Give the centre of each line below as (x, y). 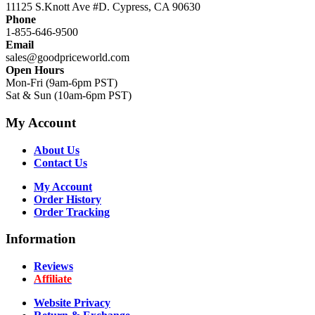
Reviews (53, 266)
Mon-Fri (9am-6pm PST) (62, 83)
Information (41, 239)
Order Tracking (72, 212)
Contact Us (60, 162)
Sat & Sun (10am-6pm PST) (69, 96)
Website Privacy (72, 302)
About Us (57, 150)
